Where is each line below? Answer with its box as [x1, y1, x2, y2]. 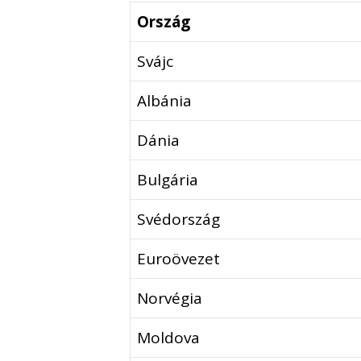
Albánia [137, 90, 193, 112]
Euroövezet [137, 248, 221, 270]
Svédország [137, 209, 221, 230]
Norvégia [137, 288, 203, 309]
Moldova [137, 327, 201, 349]
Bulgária [137, 169, 199, 191]
